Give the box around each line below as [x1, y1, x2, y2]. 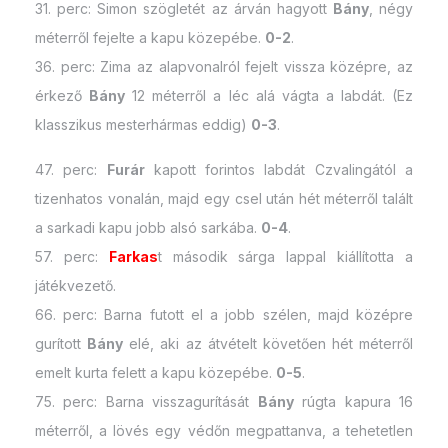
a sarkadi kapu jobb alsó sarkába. [35, 218, 261, 236]
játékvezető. [35, 276, 116, 294]
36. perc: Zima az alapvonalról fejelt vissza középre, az [35, 57, 413, 75]
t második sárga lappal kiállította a [157, 247, 414, 265]
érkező [35, 86, 90, 104]
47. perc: [35, 160, 107, 178]
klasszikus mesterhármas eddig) [35, 115, 251, 133]
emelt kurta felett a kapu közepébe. [35, 363, 276, 381]
